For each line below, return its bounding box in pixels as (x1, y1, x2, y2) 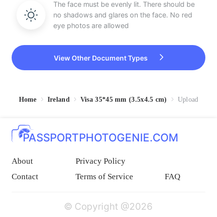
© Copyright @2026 (64, 201, 153, 213)
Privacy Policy (75, 156, 125, 166)
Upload (177, 95, 199, 103)
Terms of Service (75, 171, 133, 181)
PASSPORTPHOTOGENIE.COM (23, 130, 179, 144)
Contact (11, 171, 38, 181)
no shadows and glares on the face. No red (53, 10, 192, 19)
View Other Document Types (53, 54, 149, 62)
